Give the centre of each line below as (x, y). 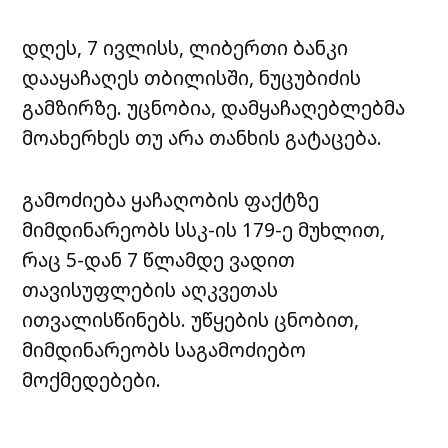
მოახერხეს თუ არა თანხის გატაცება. (202, 138)
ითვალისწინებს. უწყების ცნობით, (191, 320)
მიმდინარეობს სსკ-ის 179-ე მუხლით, (204, 230)
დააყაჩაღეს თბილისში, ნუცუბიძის (192, 78)
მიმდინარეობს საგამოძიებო (164, 350)
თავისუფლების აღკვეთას (150, 290)
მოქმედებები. (92, 380)
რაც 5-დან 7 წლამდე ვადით (159, 260)
